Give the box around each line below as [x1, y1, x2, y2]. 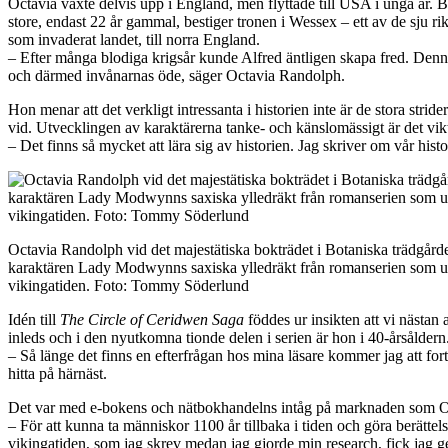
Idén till [8, 310, 60, 328]
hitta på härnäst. [8, 364, 107, 382]
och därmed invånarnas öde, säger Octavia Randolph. [8, 66, 345, 84]
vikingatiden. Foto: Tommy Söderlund [8, 276, 249, 294]
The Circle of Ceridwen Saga [60, 310, 244, 328]
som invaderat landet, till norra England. [8, 30, 260, 48]
